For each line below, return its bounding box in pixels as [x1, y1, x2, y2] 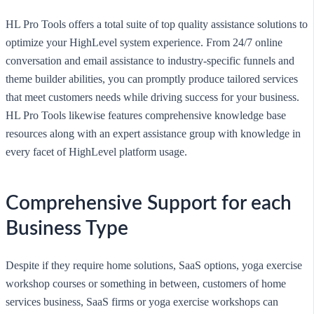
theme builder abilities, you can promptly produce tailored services [6, 72, 298, 85]
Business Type [6, 218, 128, 238]
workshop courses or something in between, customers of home [6, 278, 286, 290]
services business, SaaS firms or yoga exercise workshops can [6, 296, 278, 308]
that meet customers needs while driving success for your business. [6, 90, 299, 103]
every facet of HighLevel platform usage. [6, 145, 187, 158]
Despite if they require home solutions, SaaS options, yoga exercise [6, 259, 302, 272]
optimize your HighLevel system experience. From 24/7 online [6, 36, 282, 48]
